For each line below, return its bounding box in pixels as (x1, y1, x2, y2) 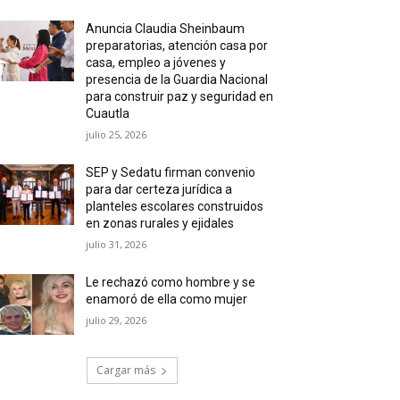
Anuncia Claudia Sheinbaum (86, 21, 246, 36)
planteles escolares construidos (86, 199, 264, 213)
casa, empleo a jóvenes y (86, 55, 227, 70)
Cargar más (96, 362, 155, 379)
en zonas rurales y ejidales (86, 216, 235, 230)
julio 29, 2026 (86, 313, 147, 327)
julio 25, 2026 (86, 128, 147, 141)
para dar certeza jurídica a (86, 182, 233, 196)
